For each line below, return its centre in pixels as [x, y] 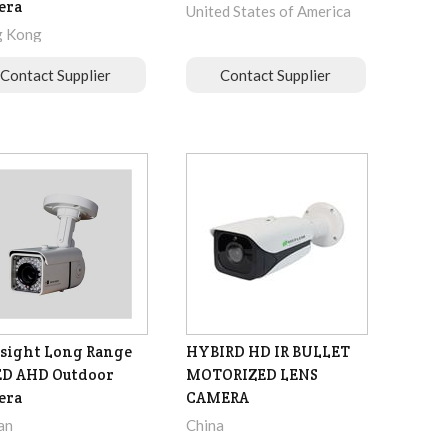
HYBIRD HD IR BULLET [267, 352]
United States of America [268, 11]
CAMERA [217, 398]
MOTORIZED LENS [251, 375]
